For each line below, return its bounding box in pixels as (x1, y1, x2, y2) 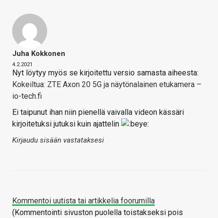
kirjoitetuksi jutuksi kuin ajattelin (12, 119, 121, 129)
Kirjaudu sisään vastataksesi (12, 136, 104, 145)
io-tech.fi (12, 91, 42, 101)
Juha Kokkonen (12, 49, 65, 58)
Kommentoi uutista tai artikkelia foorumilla (12, 196, 155, 206)
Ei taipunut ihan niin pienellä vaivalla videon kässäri (12, 108, 184, 117)
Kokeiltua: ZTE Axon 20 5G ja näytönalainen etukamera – (12, 80, 201, 90)
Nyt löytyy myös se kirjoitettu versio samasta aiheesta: (12, 68, 199, 78)
